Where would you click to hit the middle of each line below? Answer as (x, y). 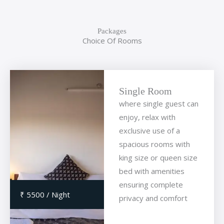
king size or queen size (158, 158)
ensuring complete (151, 185)
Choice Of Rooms (112, 41)
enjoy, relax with (147, 117)
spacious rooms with (154, 144)
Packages (112, 31)
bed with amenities (151, 171)
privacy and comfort (153, 198)
